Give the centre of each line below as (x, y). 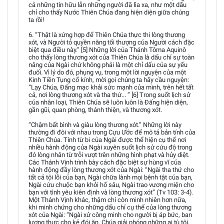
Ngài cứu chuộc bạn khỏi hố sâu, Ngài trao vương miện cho (111, 185)
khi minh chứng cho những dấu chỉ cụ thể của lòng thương (110, 207)
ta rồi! (36, 20)
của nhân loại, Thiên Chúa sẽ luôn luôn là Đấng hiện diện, (108, 102)
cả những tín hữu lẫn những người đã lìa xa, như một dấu (107, 5)
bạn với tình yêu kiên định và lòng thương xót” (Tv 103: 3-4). (111, 192)
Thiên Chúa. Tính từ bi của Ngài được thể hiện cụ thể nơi (107, 140)
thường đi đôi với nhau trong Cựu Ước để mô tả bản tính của (112, 132)
